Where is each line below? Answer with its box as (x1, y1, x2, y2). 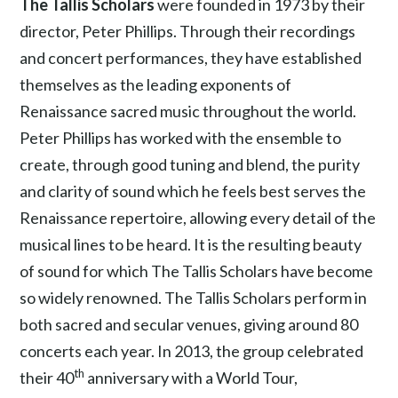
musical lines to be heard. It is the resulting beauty (20, 234, 362, 254)
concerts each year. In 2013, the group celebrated (20, 340, 364, 361)
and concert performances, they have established (20, 47, 362, 68)
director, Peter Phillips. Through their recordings (20, 20, 356, 41)
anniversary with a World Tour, (84, 367, 298, 387)
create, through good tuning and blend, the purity (20, 154, 361, 174)
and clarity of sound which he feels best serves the (20, 180, 367, 201)
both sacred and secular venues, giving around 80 (20, 314, 359, 334)
